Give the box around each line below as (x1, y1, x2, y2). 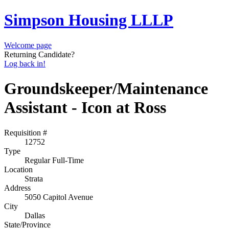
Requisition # (4, 128, 47, 137)
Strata (25, 174, 43, 183)
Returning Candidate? (4, 50, 75, 59)
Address (4, 183, 31, 192)
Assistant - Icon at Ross (4, 98, 166, 117)
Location (4, 165, 33, 174)
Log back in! (4, 59, 45, 68)
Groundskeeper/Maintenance (4, 79, 208, 98)
